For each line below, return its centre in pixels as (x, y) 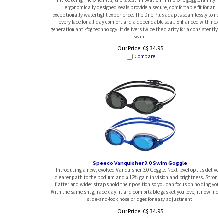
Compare (145, 56)
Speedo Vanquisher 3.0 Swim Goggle (140, 163)
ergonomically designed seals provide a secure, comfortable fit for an (140, 7)
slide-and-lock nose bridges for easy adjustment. (140, 199)
